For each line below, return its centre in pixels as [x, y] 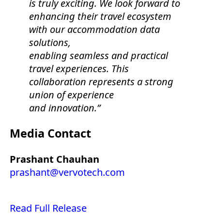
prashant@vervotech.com [67, 172]
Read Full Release [48, 208]
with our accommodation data [94, 29]
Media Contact [50, 133]
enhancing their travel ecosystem [100, 16]
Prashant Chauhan [54, 159]
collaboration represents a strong [101, 81]
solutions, [50, 42]
